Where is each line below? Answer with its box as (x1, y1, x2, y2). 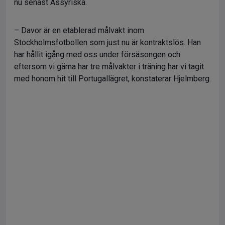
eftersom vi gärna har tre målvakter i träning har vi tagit (14, 62, 204, 71)
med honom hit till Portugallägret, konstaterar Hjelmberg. (14, 74, 211, 83)
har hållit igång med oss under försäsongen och (14, 50, 180, 59)
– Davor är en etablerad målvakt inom (14, 26, 144, 35)
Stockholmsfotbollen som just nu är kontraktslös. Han (14, 38, 201, 47)
